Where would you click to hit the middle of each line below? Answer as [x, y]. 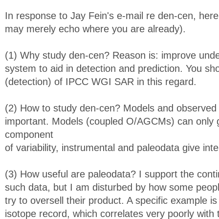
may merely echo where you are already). [95, 29]
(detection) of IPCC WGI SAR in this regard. [101, 82]
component [29, 134]
